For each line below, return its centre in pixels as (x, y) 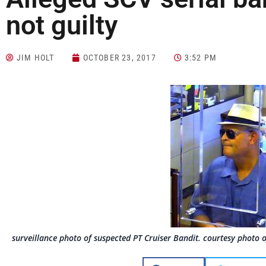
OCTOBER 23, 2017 (119, 58)
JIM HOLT (36, 58)
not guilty (62, 26)
